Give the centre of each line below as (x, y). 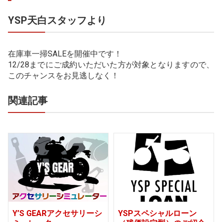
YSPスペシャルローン (157, 213)
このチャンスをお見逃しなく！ (63, 75)
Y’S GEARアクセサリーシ (57, 213)
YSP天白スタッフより (57, 20)
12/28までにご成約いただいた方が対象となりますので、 (111, 64)
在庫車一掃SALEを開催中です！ (65, 54)
